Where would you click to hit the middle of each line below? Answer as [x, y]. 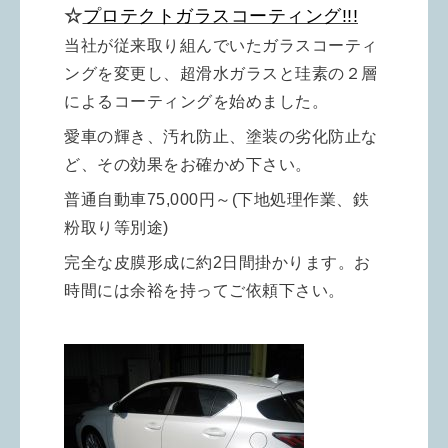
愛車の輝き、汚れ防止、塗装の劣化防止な [221, 137]
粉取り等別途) [116, 228]
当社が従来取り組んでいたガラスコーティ [221, 46]
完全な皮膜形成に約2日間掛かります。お [217, 263]
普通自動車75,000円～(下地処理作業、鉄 [216, 200]
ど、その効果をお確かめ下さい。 [188, 165]
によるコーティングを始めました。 [196, 102]
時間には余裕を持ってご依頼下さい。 [204, 291]
